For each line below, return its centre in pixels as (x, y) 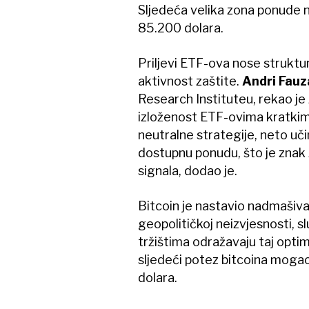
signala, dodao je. (187, 171)
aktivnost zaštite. (190, 81)
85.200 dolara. (180, 28)
